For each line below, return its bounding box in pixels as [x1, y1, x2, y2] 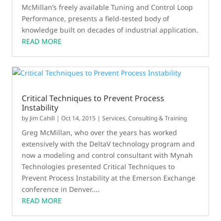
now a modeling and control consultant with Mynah [22, 150, 193, 160]
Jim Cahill [30, 114, 55, 122]
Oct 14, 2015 [61, 114, 96, 122]
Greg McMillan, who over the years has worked [22, 128, 178, 137]
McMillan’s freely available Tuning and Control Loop [22, 2, 193, 12]
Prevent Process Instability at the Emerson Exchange [22, 173, 196, 183]
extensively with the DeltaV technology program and [22, 139, 195, 148]
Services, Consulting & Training [102, 114, 187, 122]
